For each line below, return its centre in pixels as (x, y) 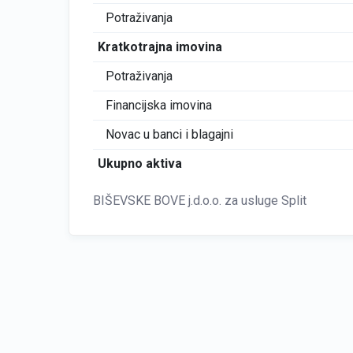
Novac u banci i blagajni (169, 134)
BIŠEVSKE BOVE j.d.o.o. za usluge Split (200, 201)
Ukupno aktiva (139, 163)
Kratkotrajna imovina (160, 47)
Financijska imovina (159, 105)
